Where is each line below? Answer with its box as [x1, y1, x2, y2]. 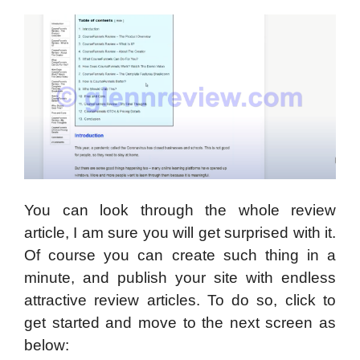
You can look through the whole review [24, 202, 336, 219]
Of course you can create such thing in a [24, 247, 336, 264]
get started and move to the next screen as [24, 314, 336, 332]
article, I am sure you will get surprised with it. [24, 224, 336, 242]
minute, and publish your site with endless [24, 269, 336, 287]
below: [24, 337, 73, 354]
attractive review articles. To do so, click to [24, 292, 336, 309]
